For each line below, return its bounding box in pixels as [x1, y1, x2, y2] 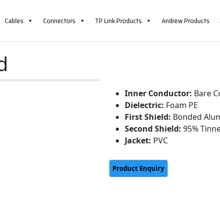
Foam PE [164, 100, 198, 110]
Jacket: [124, 135, 151, 146]
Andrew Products [162, 15, 210, 26]
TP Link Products [95, 15, 142, 26]
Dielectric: [124, 100, 164, 110]
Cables [5, 15, 24, 26]
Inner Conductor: [124, 88, 192, 99]
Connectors [43, 15, 76, 26]
